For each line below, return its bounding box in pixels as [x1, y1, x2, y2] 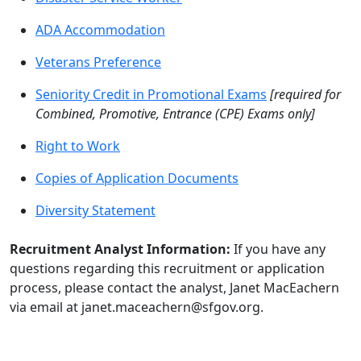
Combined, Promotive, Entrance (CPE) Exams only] [35, 105, 315, 122]
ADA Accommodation [35, 21, 165, 39]
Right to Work [35, 137, 120, 155]
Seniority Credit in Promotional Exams [35, 85, 267, 103]
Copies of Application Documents [35, 169, 239, 187]
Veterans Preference [35, 53, 161, 71]
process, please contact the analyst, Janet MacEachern [10, 279, 339, 297]
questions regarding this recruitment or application [10, 259, 325, 277]
